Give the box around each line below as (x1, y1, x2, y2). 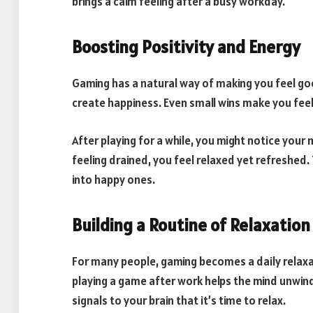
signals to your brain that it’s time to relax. (72, 292, 286, 308)
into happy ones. (72, 171, 155, 187)
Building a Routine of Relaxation (72, 214, 310, 237)
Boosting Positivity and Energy (72, 36, 300, 59)
